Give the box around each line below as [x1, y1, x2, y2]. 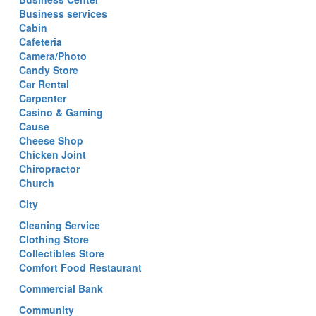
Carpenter [19, 91, 66, 105]
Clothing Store [19, 232, 89, 246]
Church [19, 176, 54, 190]
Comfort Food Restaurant [19, 260, 142, 274]
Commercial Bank [19, 281, 103, 296]
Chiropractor [19, 162, 80, 176]
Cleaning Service [19, 218, 100, 232]
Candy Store [19, 63, 78, 77]
